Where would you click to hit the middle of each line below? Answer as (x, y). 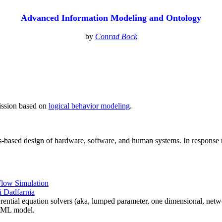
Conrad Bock (116, 36)
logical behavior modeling (89, 106)
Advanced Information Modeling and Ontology (111, 18)
